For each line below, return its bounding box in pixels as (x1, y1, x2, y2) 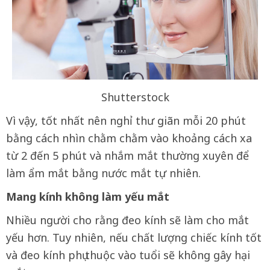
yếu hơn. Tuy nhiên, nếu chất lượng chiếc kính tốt (6, 230, 262, 245)
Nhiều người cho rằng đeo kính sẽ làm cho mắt (6, 213, 249, 228)
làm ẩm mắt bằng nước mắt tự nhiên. (6, 166, 201, 181)
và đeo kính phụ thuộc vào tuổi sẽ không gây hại (6, 248, 250, 263)
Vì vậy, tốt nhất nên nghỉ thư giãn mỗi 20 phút (6, 113, 246, 128)
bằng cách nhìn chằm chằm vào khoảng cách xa (6, 131, 252, 146)
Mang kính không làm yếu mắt (6, 189, 169, 204)
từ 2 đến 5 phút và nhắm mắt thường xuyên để (6, 148, 249, 163)
